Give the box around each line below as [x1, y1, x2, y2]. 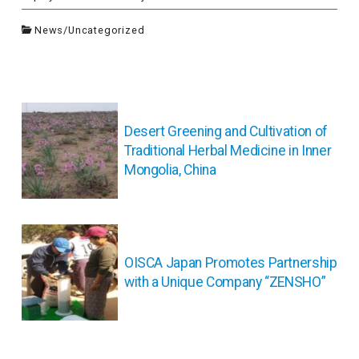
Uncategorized [68, 24, 145, 37]
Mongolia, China [123, 162, 216, 179]
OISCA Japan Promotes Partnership [123, 255, 337, 272]
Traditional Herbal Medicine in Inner [123, 143, 332, 159]
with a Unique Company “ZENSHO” [123, 274, 326, 291]
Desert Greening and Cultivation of [123, 123, 328, 140]
